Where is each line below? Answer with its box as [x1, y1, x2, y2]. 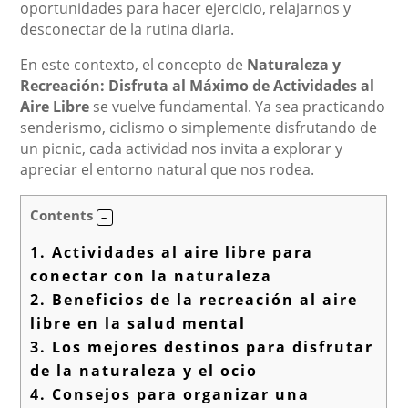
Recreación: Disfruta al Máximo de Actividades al [20, 76, 375, 97]
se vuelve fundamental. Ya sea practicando [89, 97, 386, 117]
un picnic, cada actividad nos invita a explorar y [20, 138, 343, 159]
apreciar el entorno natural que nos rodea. [20, 159, 315, 180]
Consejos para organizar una [46, 383, 311, 404]
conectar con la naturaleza [30, 265, 273, 286]
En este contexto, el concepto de [20, 55, 248, 76]
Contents [30, 206, 94, 225]
